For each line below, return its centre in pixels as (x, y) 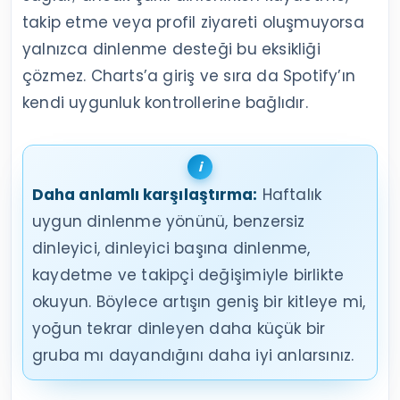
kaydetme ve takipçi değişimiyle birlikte (188, 275)
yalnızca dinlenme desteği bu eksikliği (171, 50)
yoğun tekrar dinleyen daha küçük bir (179, 329)
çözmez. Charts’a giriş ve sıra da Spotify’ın (189, 76)
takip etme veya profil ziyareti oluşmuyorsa (193, 23)
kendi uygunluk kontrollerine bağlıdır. (165, 103)
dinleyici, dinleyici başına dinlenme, (171, 249)
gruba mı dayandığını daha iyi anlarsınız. (193, 356)
